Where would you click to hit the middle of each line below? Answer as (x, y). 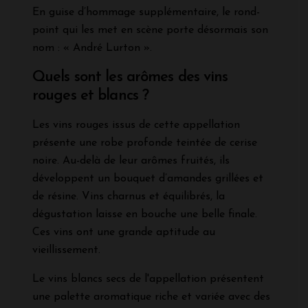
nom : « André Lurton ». (94, 48)
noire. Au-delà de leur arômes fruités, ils (131, 161)
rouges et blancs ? (91, 96)
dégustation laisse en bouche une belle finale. (145, 214)
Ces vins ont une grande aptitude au (124, 232)
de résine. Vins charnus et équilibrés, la (129, 196)
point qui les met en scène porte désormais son (150, 30)
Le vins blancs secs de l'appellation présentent (148, 279)
